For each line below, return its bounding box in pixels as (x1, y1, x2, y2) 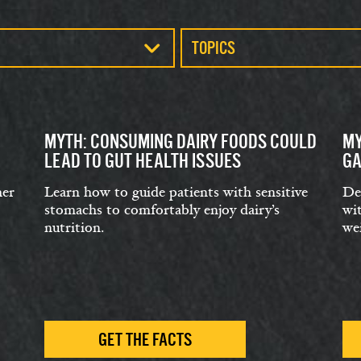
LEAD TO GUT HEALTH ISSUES (44, 150, 241, 172)
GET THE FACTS (98, 330, 192, 350)
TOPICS (192, 39, 235, 58)
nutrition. (44, 218, 104, 237)
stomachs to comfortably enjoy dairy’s (44, 201, 280, 219)
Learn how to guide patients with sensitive (44, 183, 308, 201)
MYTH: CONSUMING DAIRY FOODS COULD (44, 131, 317, 152)
